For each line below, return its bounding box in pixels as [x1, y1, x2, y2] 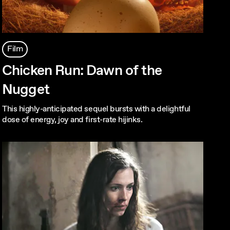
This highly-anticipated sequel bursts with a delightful [2, 104, 190, 115]
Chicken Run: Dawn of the [2, 61, 162, 81]
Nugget [2, 80, 49, 100]
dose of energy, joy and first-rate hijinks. [2, 114, 143, 126]
